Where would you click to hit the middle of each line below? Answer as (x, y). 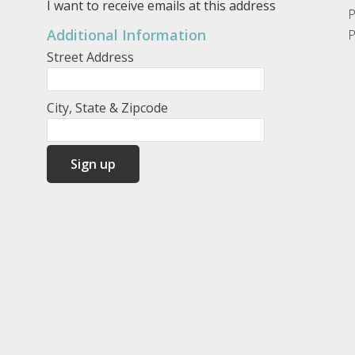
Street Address (90, 57)
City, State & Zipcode (107, 107)
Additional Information (126, 34)
